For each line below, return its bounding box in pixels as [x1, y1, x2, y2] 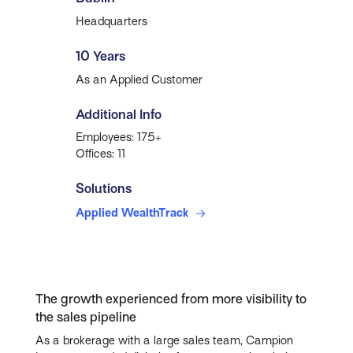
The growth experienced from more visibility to [35, 292, 307, 307]
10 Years [76, 48, 126, 64]
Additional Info [76, 106, 162, 122]
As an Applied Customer [76, 72, 203, 86]
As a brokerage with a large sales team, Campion [35, 333, 294, 347]
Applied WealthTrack [76, 206, 192, 219]
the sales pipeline [35, 310, 137, 325]
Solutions [76, 181, 132, 197]
